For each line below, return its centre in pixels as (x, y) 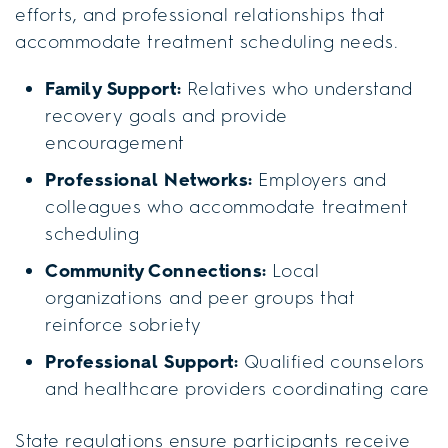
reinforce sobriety (123, 324)
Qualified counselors (331, 361)
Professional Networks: (149, 179)
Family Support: (113, 88)
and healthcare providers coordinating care (237, 388)
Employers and (319, 179)
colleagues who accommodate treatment (227, 206)
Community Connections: (156, 270)
